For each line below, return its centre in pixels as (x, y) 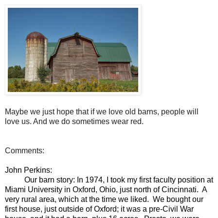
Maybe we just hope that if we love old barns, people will (102, 111)
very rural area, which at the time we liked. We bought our (104, 199)
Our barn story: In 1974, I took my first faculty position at (109, 180)
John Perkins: (28, 170)
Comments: (25, 150)
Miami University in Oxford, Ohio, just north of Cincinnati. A (106, 189)
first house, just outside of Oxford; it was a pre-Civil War (99, 209)
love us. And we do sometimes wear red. (74, 121)
